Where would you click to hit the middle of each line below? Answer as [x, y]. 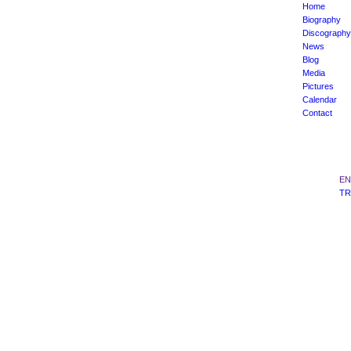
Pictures [318, 86]
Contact [317, 113]
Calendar [320, 100]
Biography [322, 20]
